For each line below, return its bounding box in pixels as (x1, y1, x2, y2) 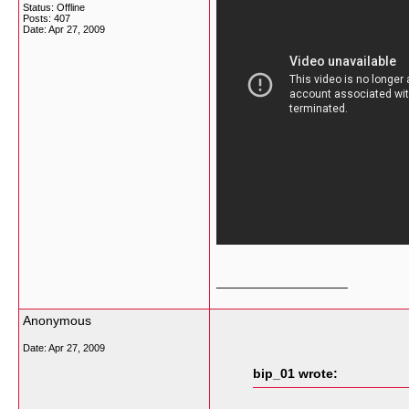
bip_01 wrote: (253, 366, 338, 381)
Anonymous (23, 313, 91, 328)
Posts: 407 (23, 13, 70, 24)
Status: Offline (23, 2, 85, 13)
